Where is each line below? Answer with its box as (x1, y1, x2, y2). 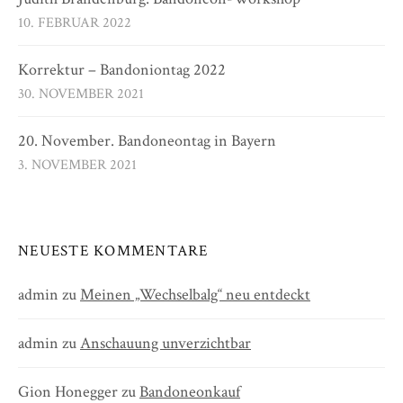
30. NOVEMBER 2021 (18, 85, 144, 104)
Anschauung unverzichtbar (80, 333, 251, 354)
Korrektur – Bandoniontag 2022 (18, 59, 226, 81)
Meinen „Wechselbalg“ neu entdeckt (80, 284, 310, 306)
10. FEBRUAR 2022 (18, 13, 131, 33)
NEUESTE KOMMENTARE (18, 241, 209, 262)
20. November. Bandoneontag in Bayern (18, 130, 276, 152)
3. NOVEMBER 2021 (18, 156, 137, 175)
